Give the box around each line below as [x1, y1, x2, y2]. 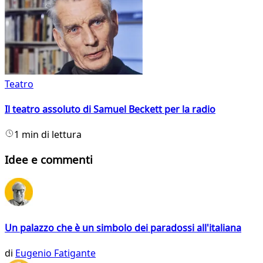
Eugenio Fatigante [15, 247, 96, 260]
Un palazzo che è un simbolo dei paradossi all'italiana [5, 221, 241, 235]
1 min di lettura [14, 128, 82, 141]
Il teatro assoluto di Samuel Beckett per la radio [5, 103, 215, 116]
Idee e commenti [5, 152, 93, 167]
